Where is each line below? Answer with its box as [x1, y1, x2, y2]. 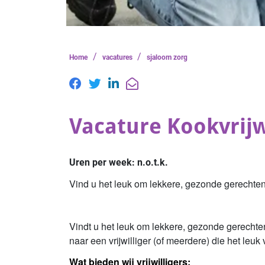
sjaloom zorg [147, 53, 188, 62]
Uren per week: [69, 157, 137, 168]
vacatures [102, 53, 132, 62]
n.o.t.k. [137, 157, 168, 168]
